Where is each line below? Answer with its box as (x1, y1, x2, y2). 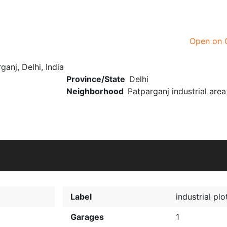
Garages (70, 212, 104, 222)
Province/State (66, 74, 126, 84)
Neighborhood (66, 86, 124, 96)
